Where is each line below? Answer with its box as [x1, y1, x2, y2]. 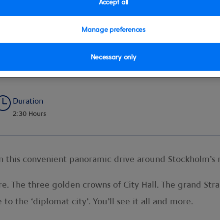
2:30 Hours [13, 110, 46, 118]
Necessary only [90, 53, 137, 61]
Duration [13, 97, 43, 106]
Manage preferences [82, 25, 145, 33]
